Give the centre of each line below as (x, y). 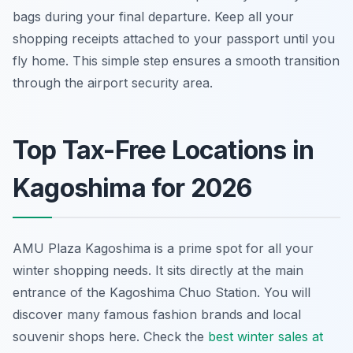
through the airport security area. (113, 83)
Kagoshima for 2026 (132, 188)
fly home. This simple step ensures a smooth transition (176, 61)
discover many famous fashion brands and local (157, 315)
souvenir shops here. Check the (110, 337)
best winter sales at (266, 337)
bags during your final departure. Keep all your (153, 17)
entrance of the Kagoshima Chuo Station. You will (162, 293)
